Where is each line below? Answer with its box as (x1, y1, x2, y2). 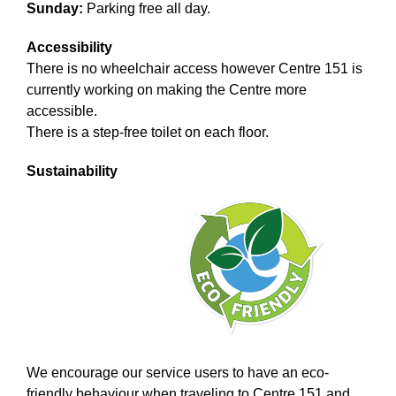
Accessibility (27, 39, 112, 55)
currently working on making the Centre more (27, 81, 307, 97)
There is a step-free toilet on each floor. (27, 124, 269, 140)
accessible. (27, 103, 97, 118)
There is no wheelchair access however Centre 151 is (27, 60, 362, 76)
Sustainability (27, 163, 118, 179)
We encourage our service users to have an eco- (27, 365, 329, 381)
